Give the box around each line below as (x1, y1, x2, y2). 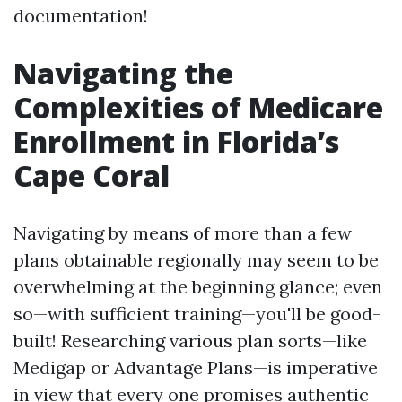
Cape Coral (13, 156, 170, 195)
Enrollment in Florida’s (13, 122, 339, 161)
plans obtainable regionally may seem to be (13, 249, 379, 271)
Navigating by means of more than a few (13, 222, 352, 244)
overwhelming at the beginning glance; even (13, 275, 382, 298)
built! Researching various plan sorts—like (13, 329, 367, 352)
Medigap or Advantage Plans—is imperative (13, 356, 378, 379)
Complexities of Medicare (13, 88, 383, 127)
